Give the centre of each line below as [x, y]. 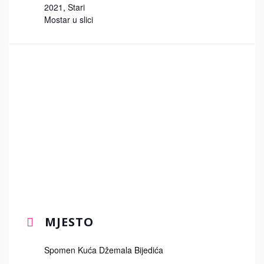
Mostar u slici [69, 19]
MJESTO [67, 222]
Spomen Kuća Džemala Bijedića [104, 250]
